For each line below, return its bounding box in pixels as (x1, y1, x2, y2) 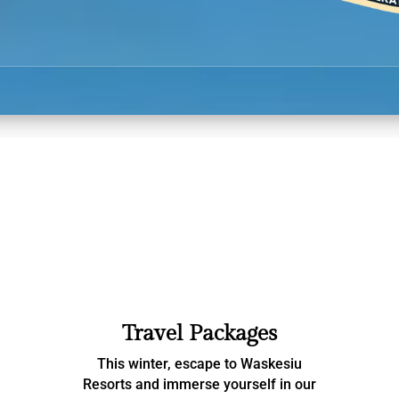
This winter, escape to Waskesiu (96, 354, 302, 372)
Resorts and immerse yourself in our (82, 375, 316, 393)
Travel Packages (121, 320, 277, 346)
